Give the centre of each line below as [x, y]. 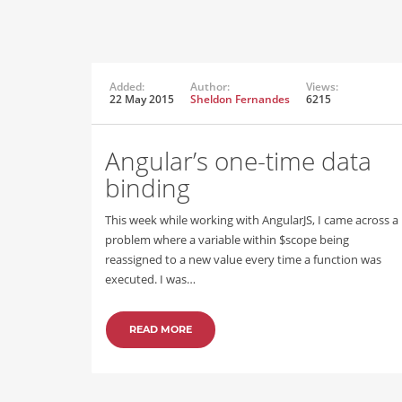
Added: [127, 87]
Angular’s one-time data [238, 161]
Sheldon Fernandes [240, 99]
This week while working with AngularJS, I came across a [252, 220]
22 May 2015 [142, 99]
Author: [210, 87]
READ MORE [161, 329]
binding [148, 188]
